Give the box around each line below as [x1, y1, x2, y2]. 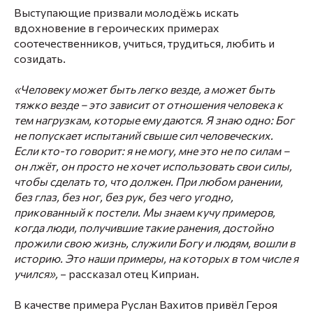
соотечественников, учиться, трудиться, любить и [14, 36, 275, 50]
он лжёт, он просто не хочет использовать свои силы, [14, 159, 292, 173]
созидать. [14, 52, 66, 65]
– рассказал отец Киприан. [60, 267, 199, 280]
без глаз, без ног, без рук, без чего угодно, [14, 190, 233, 203]
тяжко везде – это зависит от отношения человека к [14, 98, 283, 111]
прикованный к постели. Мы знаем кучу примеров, [14, 205, 275, 219]
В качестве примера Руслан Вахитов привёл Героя [14, 298, 277, 311]
